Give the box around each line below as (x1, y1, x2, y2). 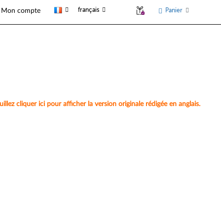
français (78, 6, 100, 13)
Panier (165, 7, 183, 14)
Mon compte (1, 7, 41, 14)
